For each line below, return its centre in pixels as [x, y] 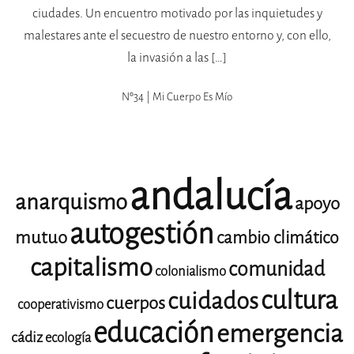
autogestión [142, 234]
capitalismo [91, 268]
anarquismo [71, 202]
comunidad [276, 269]
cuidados [213, 302]
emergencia [280, 334]
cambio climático [278, 238]
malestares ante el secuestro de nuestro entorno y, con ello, [177, 36]
